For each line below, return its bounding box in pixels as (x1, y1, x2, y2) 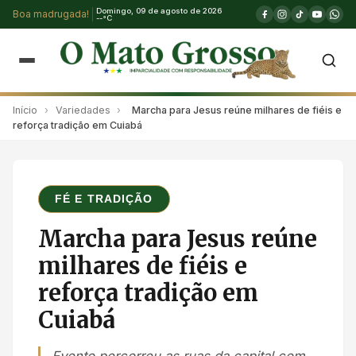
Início (13, 103, 37, 116)
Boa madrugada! (13, 8, 89, 20)
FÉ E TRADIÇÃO (55, 192, 153, 206)
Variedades (55, 103, 110, 116)
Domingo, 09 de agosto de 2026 (96, 6, 222, 15)
